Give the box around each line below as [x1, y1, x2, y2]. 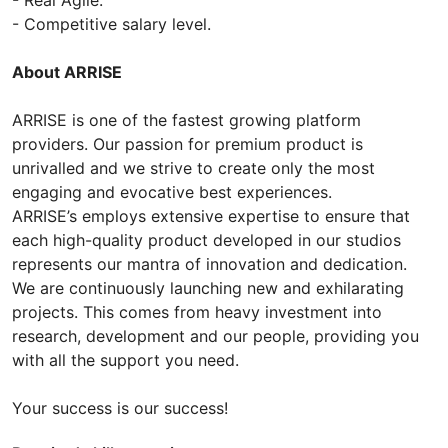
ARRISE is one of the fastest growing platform [12, 109, 361, 130]
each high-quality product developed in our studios [12, 229, 401, 250]
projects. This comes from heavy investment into [12, 301, 382, 322]
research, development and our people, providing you [12, 325, 419, 346]
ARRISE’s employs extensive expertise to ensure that [12, 205, 410, 226]
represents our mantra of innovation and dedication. [12, 253, 407, 274]
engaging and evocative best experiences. [12, 181, 332, 202]
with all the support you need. [12, 349, 239, 370]
